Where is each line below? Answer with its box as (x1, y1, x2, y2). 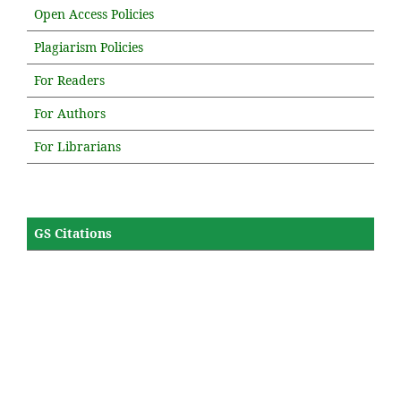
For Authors (34, 104, 106, 122)
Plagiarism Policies (34, 38, 143, 55)
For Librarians (34, 137, 121, 155)
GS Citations (34, 224, 112, 242)
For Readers (34, 71, 105, 89)
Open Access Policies (34, 4, 154, 22)
